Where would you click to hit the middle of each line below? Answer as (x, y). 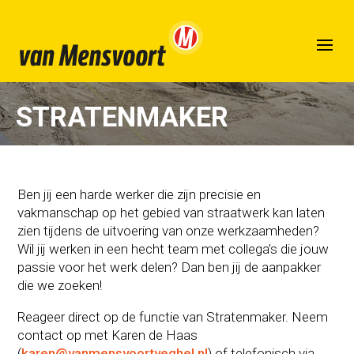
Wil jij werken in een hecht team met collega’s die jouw (173, 249)
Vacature (235, 62)
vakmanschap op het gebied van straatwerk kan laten (171, 212)
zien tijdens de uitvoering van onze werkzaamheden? (169, 230)
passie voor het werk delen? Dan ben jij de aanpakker (169, 267)
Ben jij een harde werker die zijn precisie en (139, 194)
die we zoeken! (60, 285)
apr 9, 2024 (171, 62)
